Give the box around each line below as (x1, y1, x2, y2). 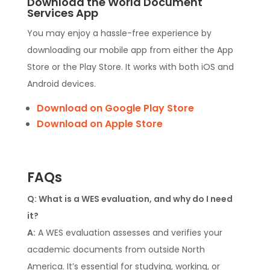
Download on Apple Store (36, 117, 163, 131)
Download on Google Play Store (36, 101, 194, 116)
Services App (27, 5, 98, 21)
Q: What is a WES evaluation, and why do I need (27, 193, 233, 206)
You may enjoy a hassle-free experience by (27, 27, 212, 40)
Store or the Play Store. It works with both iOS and (27, 61, 234, 74)
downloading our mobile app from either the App (27, 44, 233, 57)
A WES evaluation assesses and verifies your (35, 227, 222, 239)
